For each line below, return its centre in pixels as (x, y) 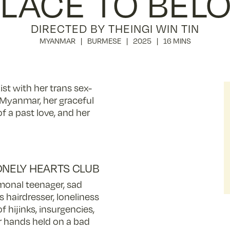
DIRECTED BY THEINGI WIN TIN (115, 28)
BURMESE (104, 40)
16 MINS (177, 40)
